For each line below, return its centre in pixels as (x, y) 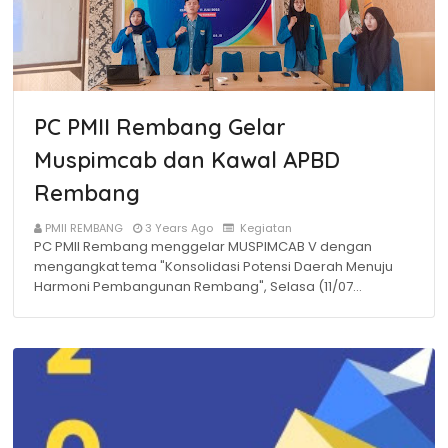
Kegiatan (264, 228)
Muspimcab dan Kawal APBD (187, 160)
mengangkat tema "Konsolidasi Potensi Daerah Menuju (213, 266)
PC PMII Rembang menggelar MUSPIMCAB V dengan (203, 246)
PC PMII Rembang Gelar (160, 127)
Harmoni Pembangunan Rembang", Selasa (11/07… (198, 286)
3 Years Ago (179, 228)
